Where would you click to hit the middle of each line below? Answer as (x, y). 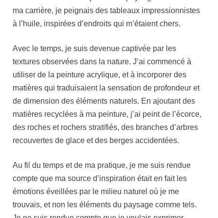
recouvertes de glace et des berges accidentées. (96, 140)
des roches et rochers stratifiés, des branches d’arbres (106, 127)
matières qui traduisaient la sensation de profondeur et (106, 88)
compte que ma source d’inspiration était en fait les (100, 178)
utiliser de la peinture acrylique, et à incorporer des (100, 74)
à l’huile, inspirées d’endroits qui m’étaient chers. (97, 23)
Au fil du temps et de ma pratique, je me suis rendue (102, 165)
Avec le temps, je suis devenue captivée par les (95, 48)
